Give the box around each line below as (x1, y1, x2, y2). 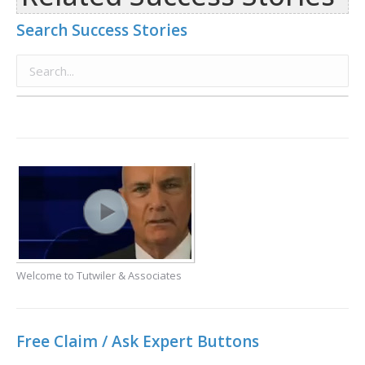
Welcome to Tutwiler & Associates (16, 267, 182, 283)
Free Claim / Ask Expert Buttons (16, 330, 259, 352)
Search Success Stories (16, 19, 187, 41)
